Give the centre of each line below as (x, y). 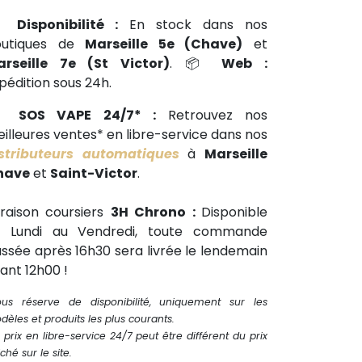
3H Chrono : (156, 212)
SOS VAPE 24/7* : (87, 115)
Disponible (235, 212)
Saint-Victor (94, 173)
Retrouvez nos (212, 115)
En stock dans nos (193, 25)
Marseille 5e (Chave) (164, 44)
